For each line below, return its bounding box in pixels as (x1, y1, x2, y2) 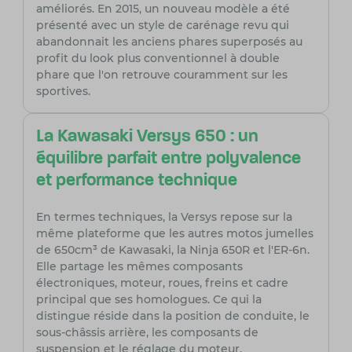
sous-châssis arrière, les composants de (35, 325, 258, 340)
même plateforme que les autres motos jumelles (35, 226, 313, 241)
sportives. (35, 84, 90, 99)
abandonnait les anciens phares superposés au (35, 35, 302, 49)
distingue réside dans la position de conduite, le (35, 309, 310, 324)
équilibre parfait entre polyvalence (35, 150, 301, 169)
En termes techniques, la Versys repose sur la (35, 210, 292, 225)
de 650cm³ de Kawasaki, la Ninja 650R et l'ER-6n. (35, 243, 310, 258)
